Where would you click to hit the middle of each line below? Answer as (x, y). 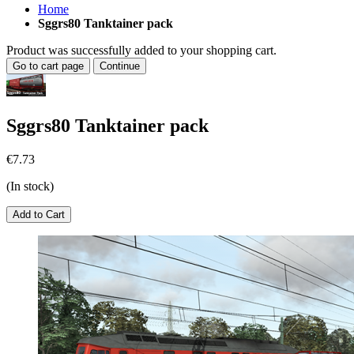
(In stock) (30, 186)
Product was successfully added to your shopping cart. (141, 50)
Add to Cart (39, 214)
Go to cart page (48, 66)
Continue (120, 66)
